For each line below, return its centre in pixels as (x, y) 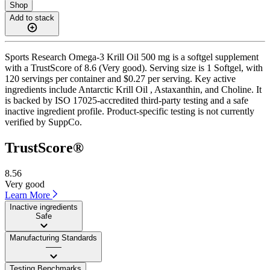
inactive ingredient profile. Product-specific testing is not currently (130, 111)
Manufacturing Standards (53, 237)
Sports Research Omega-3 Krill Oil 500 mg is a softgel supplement (132, 57)
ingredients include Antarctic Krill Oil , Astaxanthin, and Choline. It (133, 89)
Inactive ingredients (44, 207)
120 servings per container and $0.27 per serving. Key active (120, 78)
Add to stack (32, 17)
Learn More (29, 195)
